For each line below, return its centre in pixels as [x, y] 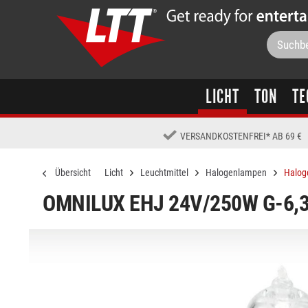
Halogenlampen [236, 173]
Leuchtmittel [164, 173]
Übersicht [73, 173]
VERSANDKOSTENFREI [223, 136]
